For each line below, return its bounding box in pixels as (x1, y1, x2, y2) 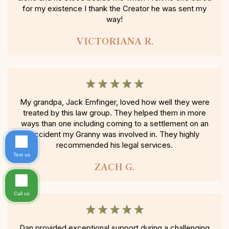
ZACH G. (95, 159, 134, 173)
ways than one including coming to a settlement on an (20, 119, 209, 129)
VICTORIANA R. (76, 34, 153, 48)
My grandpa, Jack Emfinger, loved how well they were (19, 97, 210, 107)
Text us (13, 152, 30, 157)
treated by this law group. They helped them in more (23, 108, 206, 118)
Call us (13, 191, 30, 196)
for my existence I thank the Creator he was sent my (22, 4, 207, 14)
